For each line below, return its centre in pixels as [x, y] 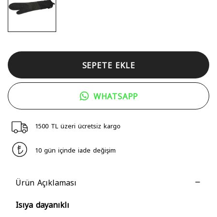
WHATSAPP [116, 96]
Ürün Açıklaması [46, 182]
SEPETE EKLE [108, 65]
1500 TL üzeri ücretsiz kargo [78, 125]
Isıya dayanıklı [42, 204]
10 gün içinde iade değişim [76, 149]
